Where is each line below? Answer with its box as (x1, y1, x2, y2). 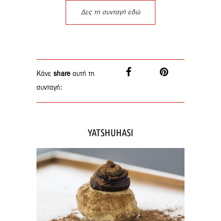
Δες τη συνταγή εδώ (81, 8, 140, 16)
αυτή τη (71, 70, 95, 77)
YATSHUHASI (88, 126, 133, 138)
